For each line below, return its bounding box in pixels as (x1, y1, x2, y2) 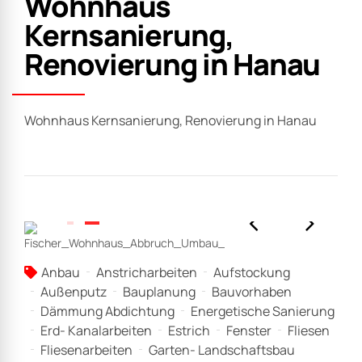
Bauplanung (123, 282, 196, 301)
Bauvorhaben (212, 282, 292, 301)
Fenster (226, 321, 271, 339)
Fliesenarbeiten (40, 340, 133, 359)
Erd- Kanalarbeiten (40, 321, 152, 339)
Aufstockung (213, 263, 290, 281)
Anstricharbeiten (96, 263, 197, 281)
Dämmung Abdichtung (40, 301, 175, 320)
